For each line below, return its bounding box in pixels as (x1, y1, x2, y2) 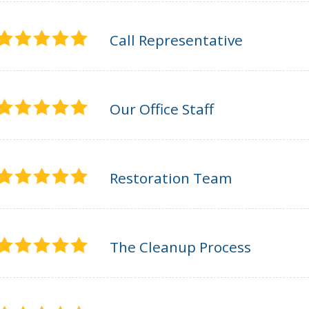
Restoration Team (110, 168, 232, 188)
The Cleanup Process (110, 237, 251, 257)
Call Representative (110, 30, 243, 50)
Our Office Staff (110, 99, 214, 119)
